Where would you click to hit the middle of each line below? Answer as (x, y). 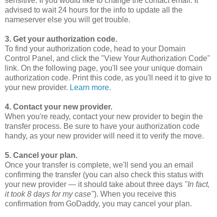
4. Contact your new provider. (59, 107)
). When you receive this (135, 194)
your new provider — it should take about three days (95, 184)
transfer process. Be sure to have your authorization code (102, 126)
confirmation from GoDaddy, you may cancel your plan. (98, 203)
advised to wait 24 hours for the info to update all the (94, 10)
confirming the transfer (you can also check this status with (104, 174)
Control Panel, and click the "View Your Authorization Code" (108, 58)
